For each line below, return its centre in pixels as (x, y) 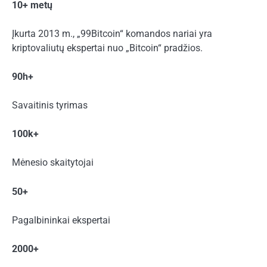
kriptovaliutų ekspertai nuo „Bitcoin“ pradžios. (107, 48)
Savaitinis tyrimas (50, 105)
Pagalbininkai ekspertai (61, 220)
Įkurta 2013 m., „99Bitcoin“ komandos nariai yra (112, 34)
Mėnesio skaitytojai (53, 163)
